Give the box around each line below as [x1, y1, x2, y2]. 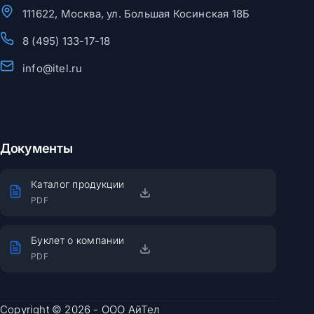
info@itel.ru [22, 61, 83, 75]
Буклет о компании [31, 234, 125, 246]
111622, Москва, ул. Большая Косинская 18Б [22, 6, 250, 20]
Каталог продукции [31, 178, 125, 190]
